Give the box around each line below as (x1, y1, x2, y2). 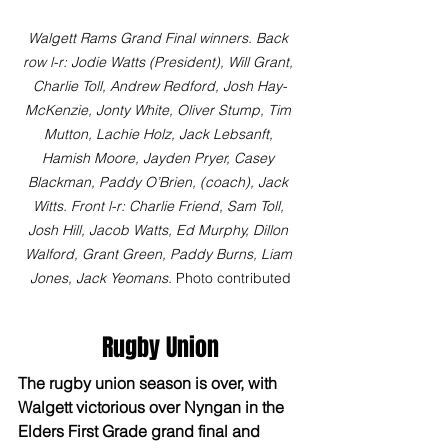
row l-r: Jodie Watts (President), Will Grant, (23, 53, 297, 72)
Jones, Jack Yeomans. (29, 269, 172, 288)
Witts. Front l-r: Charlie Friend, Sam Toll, (32, 197, 288, 216)
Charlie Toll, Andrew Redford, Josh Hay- (33, 77, 287, 96)
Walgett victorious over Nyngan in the (18, 397, 288, 418)
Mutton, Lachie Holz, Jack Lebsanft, (43, 125, 277, 144)
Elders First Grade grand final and (18, 421, 264, 442)
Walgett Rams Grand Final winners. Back (28, 29, 292, 48)
